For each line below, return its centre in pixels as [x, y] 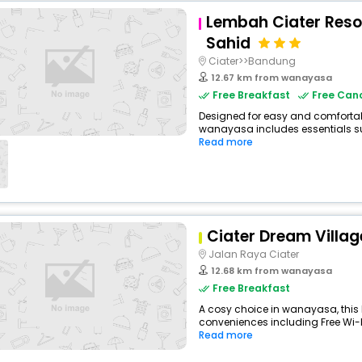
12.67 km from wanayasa [271, 78]
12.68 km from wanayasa [271, 271]
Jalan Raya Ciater [253, 254]
